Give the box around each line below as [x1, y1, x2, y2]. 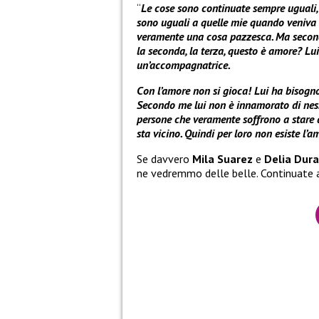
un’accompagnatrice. [137, 58, 231, 73]
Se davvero [137, 152, 192, 167]
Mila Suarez [192, 152, 253, 167]
